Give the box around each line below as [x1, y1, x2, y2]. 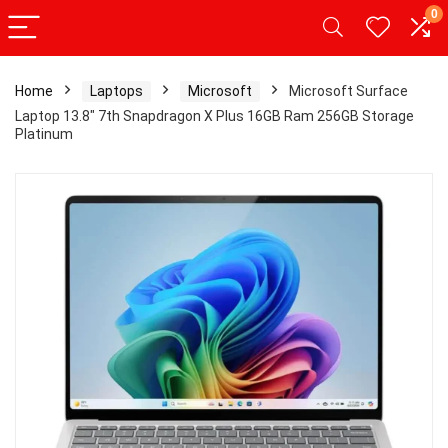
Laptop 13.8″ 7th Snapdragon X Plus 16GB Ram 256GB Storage [15, 108, 414, 124]
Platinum [15, 126, 73, 142]
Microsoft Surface [289, 83, 408, 99]
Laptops [90, 83, 143, 99]
